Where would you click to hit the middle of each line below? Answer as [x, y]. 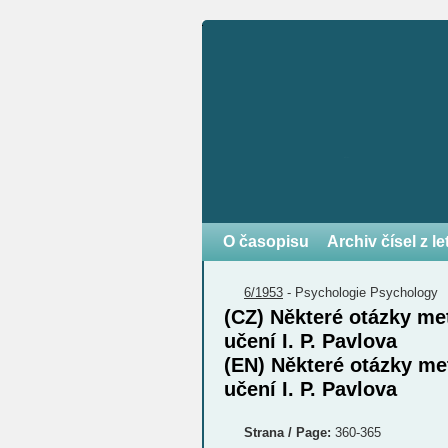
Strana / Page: [287, 432]
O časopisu [266, 241]
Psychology [404, 292]
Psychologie [332, 292]
